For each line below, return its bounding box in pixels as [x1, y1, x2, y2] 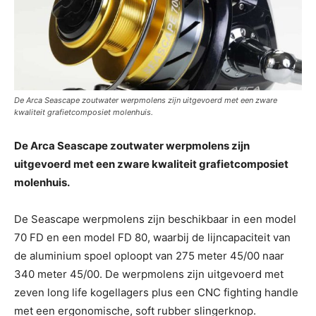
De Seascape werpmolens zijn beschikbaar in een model [14, 212, 296, 226]
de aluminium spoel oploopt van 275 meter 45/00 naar [14, 248, 284, 262]
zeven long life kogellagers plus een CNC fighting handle [14, 285, 298, 299]
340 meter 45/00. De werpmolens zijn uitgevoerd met [14, 267, 284, 281]
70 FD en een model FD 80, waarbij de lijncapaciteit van [14, 230, 291, 244]
